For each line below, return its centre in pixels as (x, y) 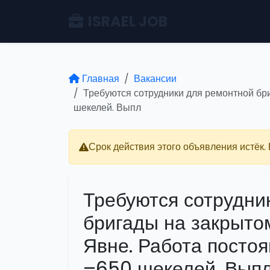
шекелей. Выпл (107, 108)
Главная (101, 79)
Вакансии (155, 79)
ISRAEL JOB (128, 21)
